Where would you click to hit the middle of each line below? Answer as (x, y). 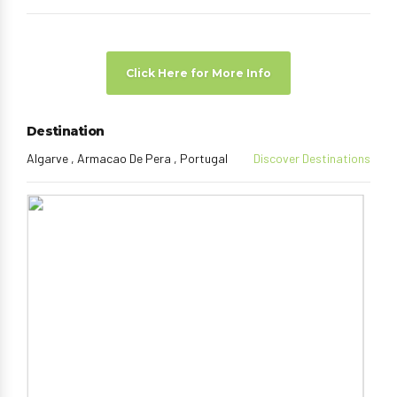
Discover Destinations (312, 158)
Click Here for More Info (198, 73)
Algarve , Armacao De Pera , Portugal (127, 158)
